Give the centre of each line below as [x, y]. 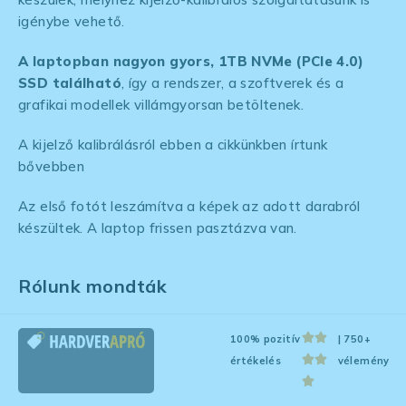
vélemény [363, 361]
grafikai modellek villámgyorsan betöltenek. [161, 104]
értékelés [256, 361]
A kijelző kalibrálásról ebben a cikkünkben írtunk [173, 144]
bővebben [51, 166]
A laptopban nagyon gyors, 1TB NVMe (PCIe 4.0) [191, 61]
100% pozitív [265, 339]
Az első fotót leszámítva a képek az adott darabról [189, 206]
